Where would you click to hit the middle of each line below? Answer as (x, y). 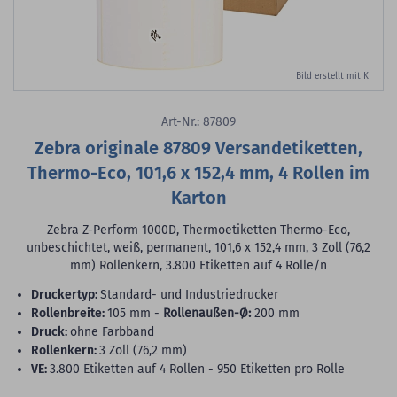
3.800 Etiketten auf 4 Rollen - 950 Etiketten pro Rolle (197, 370)
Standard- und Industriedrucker (189, 295)
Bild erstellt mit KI (334, 77)
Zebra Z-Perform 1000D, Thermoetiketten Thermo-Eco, (198, 230)
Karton (198, 198)
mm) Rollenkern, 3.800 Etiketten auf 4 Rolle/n (198, 266)
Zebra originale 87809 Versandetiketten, (198, 148)
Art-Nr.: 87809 (198, 122)
